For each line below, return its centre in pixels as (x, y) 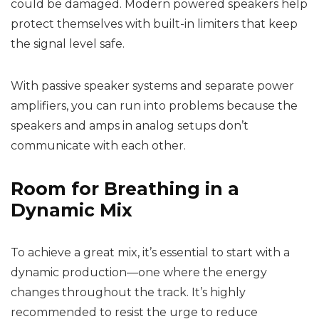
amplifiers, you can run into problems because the (154, 106)
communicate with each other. (98, 146)
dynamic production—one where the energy (139, 273)
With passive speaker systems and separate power (152, 86)
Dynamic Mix (72, 210)
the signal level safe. (68, 44)
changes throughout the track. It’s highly (128, 293)
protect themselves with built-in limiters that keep (154, 24)
